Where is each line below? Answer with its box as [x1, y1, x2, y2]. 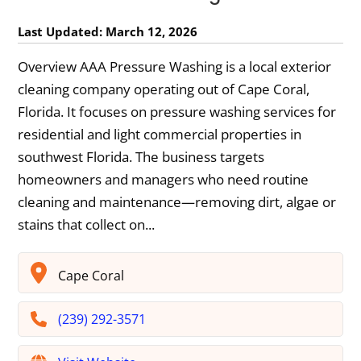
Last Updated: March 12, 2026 [18, 23, 198, 40]
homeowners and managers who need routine [18, 170, 309, 189]
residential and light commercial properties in [18, 125, 302, 144]
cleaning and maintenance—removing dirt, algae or [18, 193, 337, 212]
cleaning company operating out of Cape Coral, [18, 80, 310, 99]
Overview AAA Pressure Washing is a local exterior [18, 57, 332, 77]
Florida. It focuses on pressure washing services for [18, 102, 337, 122]
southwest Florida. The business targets [18, 147, 265, 167]
